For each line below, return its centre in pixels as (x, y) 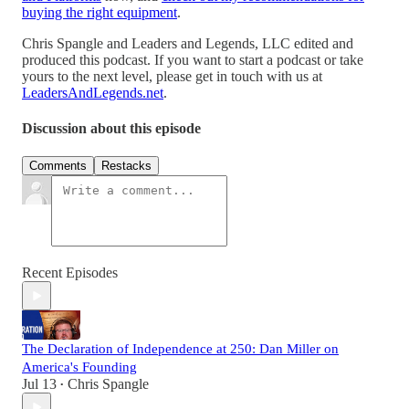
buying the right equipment (100, 12)
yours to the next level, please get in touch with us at (172, 76)
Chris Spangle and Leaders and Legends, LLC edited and (188, 43)
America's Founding (79, 367)
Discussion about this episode (111, 129)
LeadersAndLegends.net (93, 92)
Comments (58, 166)
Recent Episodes (70, 273)
